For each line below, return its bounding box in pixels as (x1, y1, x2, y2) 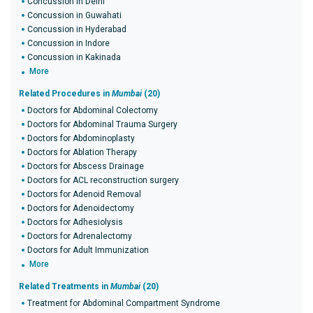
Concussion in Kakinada (27, 52, 121, 62)
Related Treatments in (19, 282, 110, 291)
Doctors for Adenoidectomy (27, 203, 134, 213)
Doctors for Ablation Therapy (27, 147, 137, 157)
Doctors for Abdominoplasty (27, 133, 135, 143)
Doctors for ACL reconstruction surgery (27, 175, 179, 185)
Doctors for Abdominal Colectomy (27, 105, 158, 115)
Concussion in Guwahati (27, 10, 122, 20)
